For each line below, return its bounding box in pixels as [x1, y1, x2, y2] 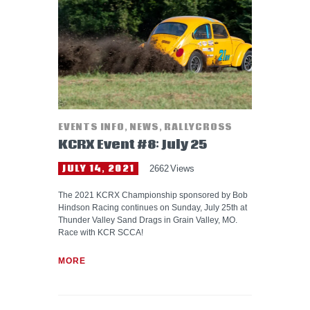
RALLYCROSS [164, 121, 233, 134]
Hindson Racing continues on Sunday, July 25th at [58, 202, 247, 212]
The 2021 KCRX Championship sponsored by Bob [58, 190, 248, 200]
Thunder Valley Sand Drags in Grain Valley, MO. [58, 215, 237, 225]
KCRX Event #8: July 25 [58, 136, 207, 154]
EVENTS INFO [58, 121, 125, 134]
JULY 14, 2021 [62, 162, 135, 175]
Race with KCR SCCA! [58, 227, 143, 237]
